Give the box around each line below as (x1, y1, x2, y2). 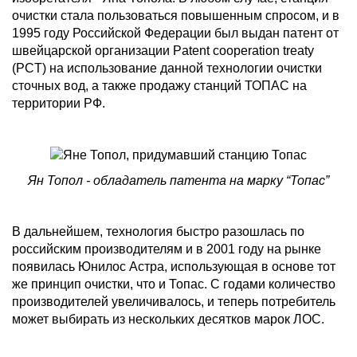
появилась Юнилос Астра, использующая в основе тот (12, 259, 335, 273)
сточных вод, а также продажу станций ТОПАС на (12, 79, 307, 92)
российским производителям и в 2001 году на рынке (12, 241, 321, 256)
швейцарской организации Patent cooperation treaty (12, 44, 314, 57)
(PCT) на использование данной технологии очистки (12, 61, 322, 75)
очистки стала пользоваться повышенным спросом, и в (12, 9, 339, 22)
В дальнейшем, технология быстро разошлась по (12, 224, 304, 238)
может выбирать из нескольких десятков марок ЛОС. (12, 312, 324, 326)
